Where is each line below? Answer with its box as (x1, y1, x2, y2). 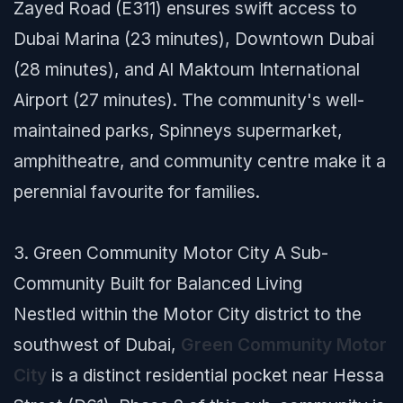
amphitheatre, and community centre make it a (13, 150, 386, 172)
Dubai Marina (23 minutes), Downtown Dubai (13, 28, 374, 49)
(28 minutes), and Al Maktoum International (13, 58, 360, 80)
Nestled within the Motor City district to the (13, 303, 362, 325)
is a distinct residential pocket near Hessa (47, 364, 384, 386)
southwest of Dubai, (13, 334, 181, 355)
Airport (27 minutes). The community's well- (13, 89, 364, 111)
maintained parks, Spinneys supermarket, (13, 120, 343, 141)
